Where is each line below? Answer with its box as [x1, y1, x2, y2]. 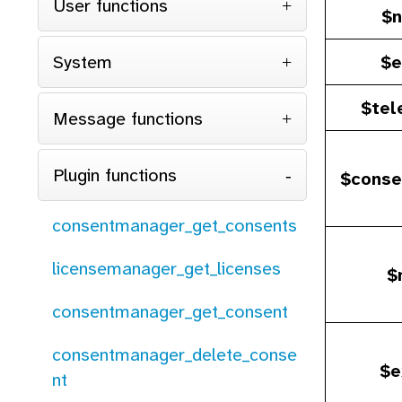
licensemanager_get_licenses [52, 257, 281, 280]
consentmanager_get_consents [52, 214, 297, 237]
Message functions [53, 107, 203, 130]
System [53, 50, 112, 74]
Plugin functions [53, 163, 177, 187]
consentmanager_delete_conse [52, 343, 297, 366]
